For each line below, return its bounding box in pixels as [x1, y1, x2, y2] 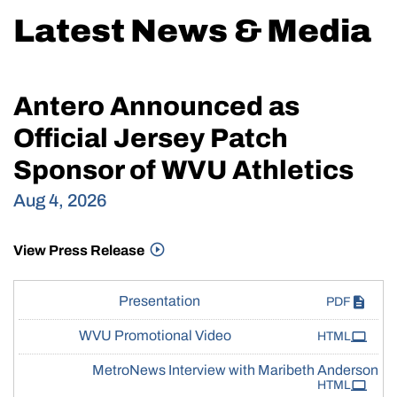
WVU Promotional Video [78, 328, 231, 344]
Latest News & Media [13, 13, 371, 50]
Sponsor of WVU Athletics [13, 156, 354, 185]
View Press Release [13, 243, 147, 259]
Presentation [118, 293, 200, 309]
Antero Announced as [13, 92, 300, 121]
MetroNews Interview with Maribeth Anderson [92, 362, 378, 378]
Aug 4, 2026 [13, 191, 107, 211]
